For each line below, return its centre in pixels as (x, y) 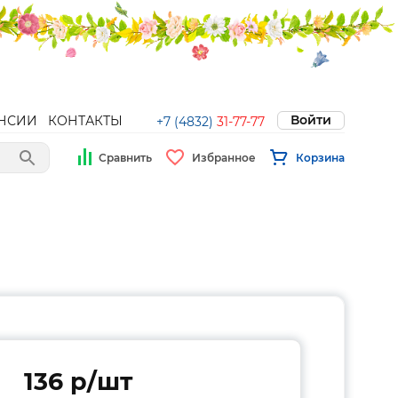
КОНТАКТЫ (85, 121)
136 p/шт (78, 382)
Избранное (224, 157)
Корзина (320, 157)
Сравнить (125, 157)
